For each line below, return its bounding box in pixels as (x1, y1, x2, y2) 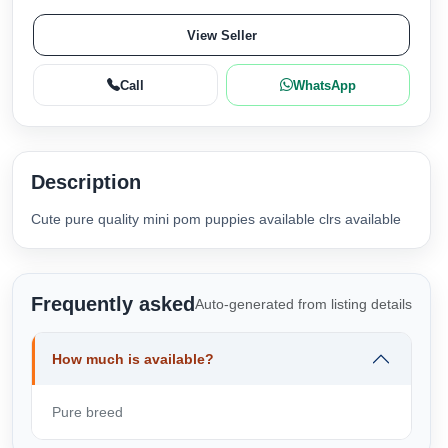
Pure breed (52, 404, 123, 420)
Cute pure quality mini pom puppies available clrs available (31, 211, 401, 227)
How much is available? (52, 351, 214, 367)
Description (31, 171, 141, 193)
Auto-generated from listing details (195, 295, 412, 312)
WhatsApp (292, 77, 356, 93)
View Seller (186, 27, 257, 43)
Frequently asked (31, 293, 195, 315)
